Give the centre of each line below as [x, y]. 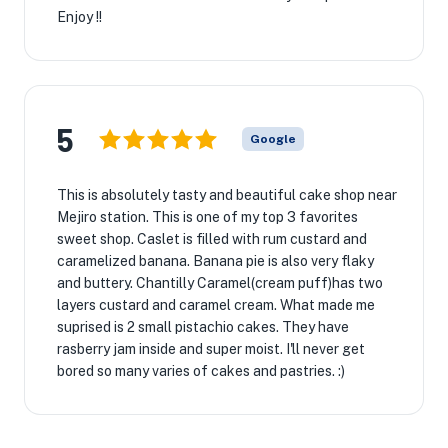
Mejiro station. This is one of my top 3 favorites [207, 217]
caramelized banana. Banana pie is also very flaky [215, 261]
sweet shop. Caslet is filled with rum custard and [212, 239]
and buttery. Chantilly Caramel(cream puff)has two [220, 283]
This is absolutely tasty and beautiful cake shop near [227, 195]
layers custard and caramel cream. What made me [216, 305]
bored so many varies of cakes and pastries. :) [201, 371]
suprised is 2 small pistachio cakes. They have [203, 327]
